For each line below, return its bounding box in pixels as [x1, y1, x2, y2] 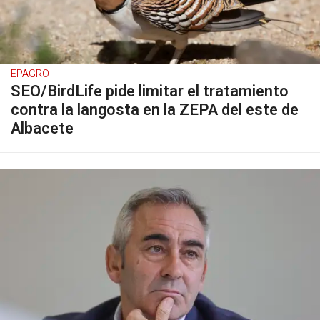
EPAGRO [11, 66, 49, 81]
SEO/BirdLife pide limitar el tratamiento [11, 80, 289, 103]
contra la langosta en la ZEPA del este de [11, 99, 299, 121]
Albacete [11, 117, 74, 140]
